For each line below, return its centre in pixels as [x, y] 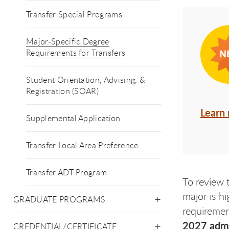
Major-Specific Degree [68, 41]
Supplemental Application [73, 118]
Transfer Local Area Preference [82, 145]
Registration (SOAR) [63, 91]
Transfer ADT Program [67, 172]
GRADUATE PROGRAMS [60, 199]
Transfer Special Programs [74, 14]
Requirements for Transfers [76, 53]
